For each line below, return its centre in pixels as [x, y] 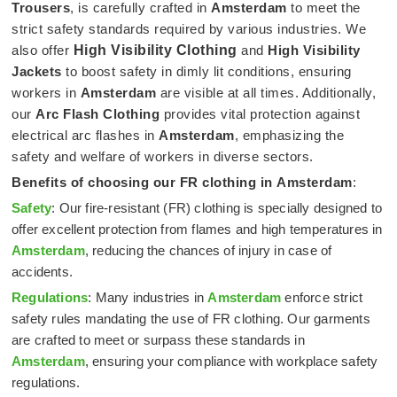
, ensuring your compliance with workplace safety [231, 361]
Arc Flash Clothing [97, 113]
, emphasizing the [289, 135]
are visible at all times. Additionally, [266, 92]
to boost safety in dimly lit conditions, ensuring [206, 71]
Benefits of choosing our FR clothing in [142, 182]
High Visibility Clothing [155, 50]
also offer [43, 50]
